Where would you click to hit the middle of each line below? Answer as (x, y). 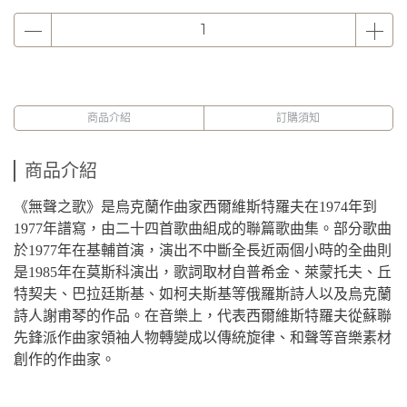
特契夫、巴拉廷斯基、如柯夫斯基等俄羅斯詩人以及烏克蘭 (203, 294)
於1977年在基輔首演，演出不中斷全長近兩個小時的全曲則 (203, 250)
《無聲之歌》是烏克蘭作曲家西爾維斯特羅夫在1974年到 (195, 207)
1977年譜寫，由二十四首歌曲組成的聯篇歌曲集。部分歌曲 (203, 228)
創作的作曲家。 (65, 359)
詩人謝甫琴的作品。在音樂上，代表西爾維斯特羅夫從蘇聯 (203, 316)
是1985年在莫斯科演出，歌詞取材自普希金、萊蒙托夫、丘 (203, 272)
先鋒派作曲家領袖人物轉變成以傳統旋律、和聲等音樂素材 (203, 338)
